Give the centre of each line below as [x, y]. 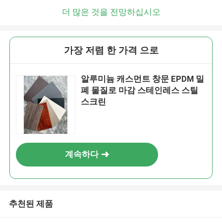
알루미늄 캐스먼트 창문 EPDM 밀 [143, 79]
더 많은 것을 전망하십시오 [111, 12]
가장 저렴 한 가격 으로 [111, 51]
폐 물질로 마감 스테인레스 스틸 [140, 90]
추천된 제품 [31, 203]
